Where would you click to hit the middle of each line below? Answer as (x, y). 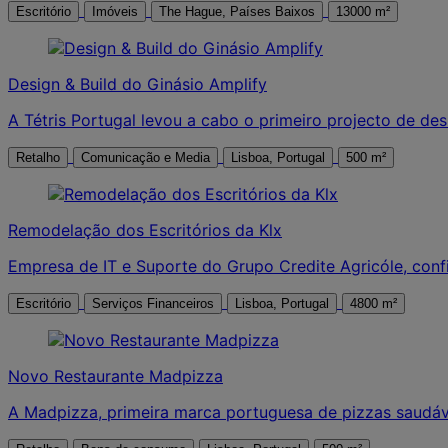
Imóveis (115, 11)
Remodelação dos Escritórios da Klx (145, 229)
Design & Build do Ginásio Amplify (137, 83)
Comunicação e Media (145, 157)
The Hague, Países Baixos (272, 11)
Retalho (38, 157)
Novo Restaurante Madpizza (115, 375)
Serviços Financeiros (153, 303)
